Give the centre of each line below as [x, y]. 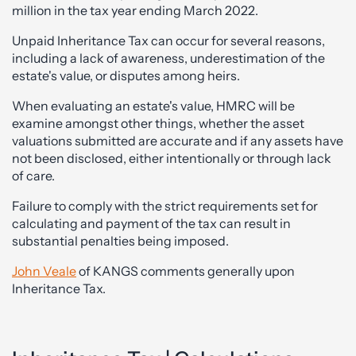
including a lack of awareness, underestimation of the [168, 58]
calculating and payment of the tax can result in [151, 223]
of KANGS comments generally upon [186, 271]
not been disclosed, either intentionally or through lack [172, 158]
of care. [33, 176]
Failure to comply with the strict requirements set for [165, 206]
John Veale [44, 271]
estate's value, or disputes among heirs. [126, 75]
